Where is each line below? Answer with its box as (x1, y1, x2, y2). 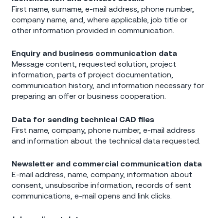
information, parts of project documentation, (12, 70, 173, 79)
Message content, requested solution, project (12, 59, 176, 69)
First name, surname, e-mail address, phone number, (12, 4, 194, 13)
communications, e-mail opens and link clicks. (12, 191, 172, 200)
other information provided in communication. (12, 25, 174, 35)
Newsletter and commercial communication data (12, 159, 202, 168)
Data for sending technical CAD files (12, 114, 154, 124)
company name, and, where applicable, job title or (12, 15, 187, 24)
